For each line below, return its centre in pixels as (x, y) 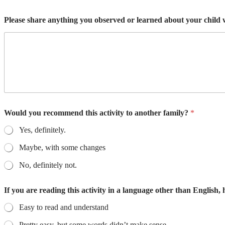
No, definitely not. (48, 165)
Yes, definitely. (42, 130)
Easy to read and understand (64, 207)
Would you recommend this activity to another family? (97, 113)
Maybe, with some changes (62, 147)
